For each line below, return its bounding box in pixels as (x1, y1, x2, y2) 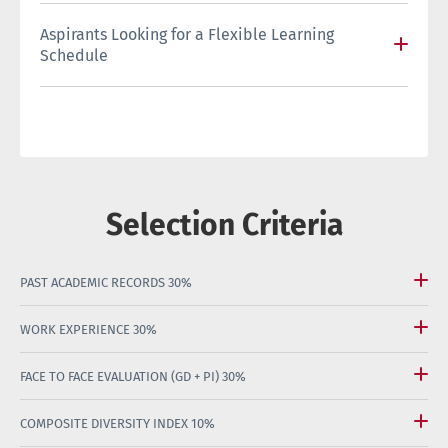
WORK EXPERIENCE (20, 321, 133, 337)
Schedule (40, 45, 108, 65)
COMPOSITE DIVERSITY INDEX (20, 415, 191, 431)
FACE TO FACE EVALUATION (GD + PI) (20, 368, 222, 384)
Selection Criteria (105, 206, 343, 243)
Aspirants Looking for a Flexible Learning (40, 24, 334, 44)
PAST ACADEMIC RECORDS (20, 274, 168, 290)
